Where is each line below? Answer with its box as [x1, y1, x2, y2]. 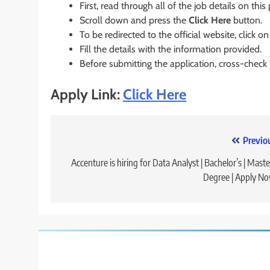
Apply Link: [51, 86, 120, 104]
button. [231, 14, 262, 27]
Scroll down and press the [80, 14, 189, 27]
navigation [62, 156, 127, 175]
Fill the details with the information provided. [80, 43, 262, 55]
